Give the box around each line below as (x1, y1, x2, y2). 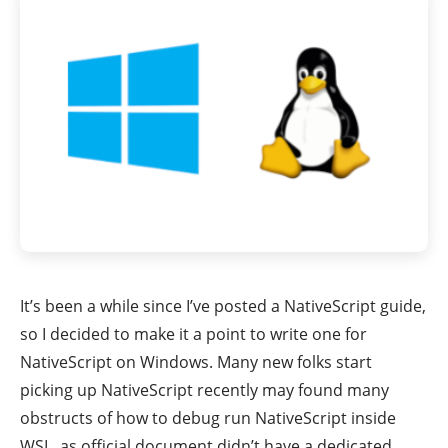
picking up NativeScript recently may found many (20, 379, 389, 402)
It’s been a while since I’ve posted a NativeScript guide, (20, 295, 426, 318)
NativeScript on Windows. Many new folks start (20, 351, 372, 374)
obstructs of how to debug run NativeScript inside (20, 407, 396, 430)
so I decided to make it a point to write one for (20, 323, 367, 346)
